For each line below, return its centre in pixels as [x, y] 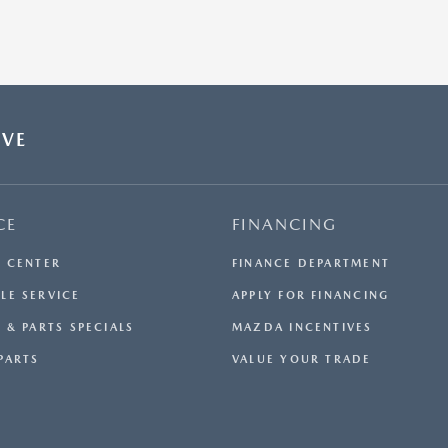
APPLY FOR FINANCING [311, 296]
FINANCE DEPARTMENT [311, 264]
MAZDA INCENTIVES [302, 328]
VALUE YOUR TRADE [302, 360]
